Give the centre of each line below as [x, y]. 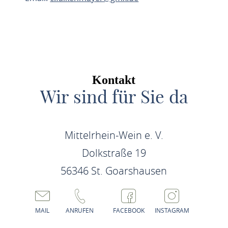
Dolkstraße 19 [114, 153]
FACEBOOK [129, 210]
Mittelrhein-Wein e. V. [114, 135]
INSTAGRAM [172, 210]
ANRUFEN [80, 210]
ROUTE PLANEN [63, 33]
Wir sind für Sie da [114, 97]
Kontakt [114, 80]
